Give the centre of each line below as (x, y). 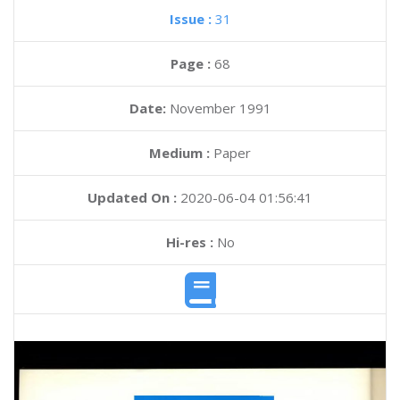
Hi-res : (189, 242)
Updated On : (132, 197)
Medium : (179, 153)
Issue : (192, 19)
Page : (192, 63)
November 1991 (220, 108)
